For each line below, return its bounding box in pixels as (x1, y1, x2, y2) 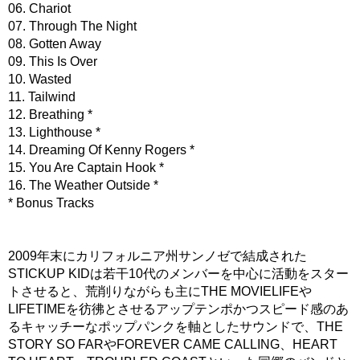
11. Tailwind (8, 90, 76, 104)
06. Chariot (8, 2, 71, 15)
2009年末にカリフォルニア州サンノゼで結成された (8, 249, 307, 263)
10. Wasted (8, 72, 72, 86)
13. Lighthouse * (8, 125, 100, 139)
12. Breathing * (8, 108, 92, 121)
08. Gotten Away (8, 37, 101, 51)
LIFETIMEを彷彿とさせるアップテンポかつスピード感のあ (8, 302, 349, 316)
